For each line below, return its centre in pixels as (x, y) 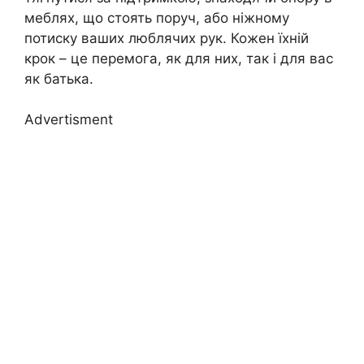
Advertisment (69, 120)
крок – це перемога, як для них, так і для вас (179, 58)
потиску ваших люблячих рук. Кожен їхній (167, 38)
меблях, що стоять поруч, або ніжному (157, 17)
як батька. (59, 78)
